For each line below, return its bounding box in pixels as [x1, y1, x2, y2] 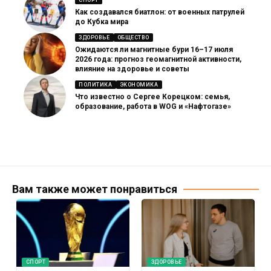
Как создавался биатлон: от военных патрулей [75, 8, 244, 17]
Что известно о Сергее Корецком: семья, [75, 93, 230, 102]
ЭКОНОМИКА [119, 81, 158, 88]
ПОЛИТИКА [79, 81, 113, 88]
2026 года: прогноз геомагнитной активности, [75, 55, 241, 64]
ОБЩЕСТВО [117, 34, 149, 41]
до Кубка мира [75, 18, 128, 27]
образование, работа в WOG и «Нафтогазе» [75, 102, 231, 111]
